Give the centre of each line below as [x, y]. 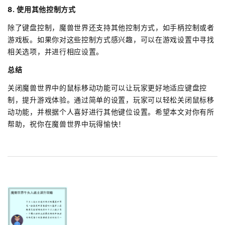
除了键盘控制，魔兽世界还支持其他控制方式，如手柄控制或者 [111, 27]
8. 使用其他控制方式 [42, 9]
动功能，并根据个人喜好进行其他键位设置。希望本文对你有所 [111, 111]
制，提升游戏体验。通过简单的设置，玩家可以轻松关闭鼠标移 [111, 99]
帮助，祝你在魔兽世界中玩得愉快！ [67, 124]
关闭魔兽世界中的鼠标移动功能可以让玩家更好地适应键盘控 [107, 87]
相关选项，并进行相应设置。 [56, 51]
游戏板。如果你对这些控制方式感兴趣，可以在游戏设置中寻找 [111, 39]
